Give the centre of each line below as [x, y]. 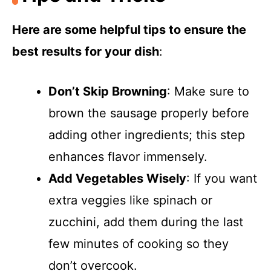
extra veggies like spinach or [130, 201]
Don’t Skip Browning [108, 92]
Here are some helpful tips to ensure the [129, 30]
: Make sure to [208, 92]
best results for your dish [86, 52]
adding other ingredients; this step [147, 135]
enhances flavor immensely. [128, 157]
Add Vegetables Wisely [117, 179]
